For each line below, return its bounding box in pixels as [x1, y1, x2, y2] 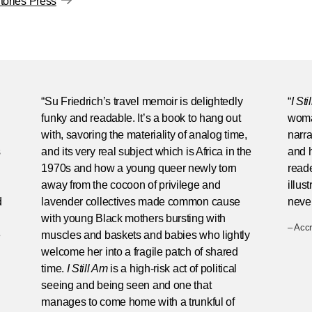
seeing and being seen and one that [41, 279, 212, 291]
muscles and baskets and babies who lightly [41, 229, 250, 241]
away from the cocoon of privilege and [41, 179, 221, 191]
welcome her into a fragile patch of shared [41, 246, 238, 258]
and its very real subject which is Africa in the [41, 146, 252, 157]
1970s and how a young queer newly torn [41, 162, 237, 174]
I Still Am [66, 263, 108, 274]
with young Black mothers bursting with [41, 212, 226, 224]
